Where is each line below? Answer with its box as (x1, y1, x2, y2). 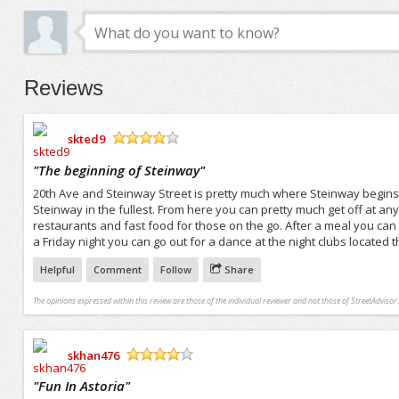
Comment (93, 262, 142, 276)
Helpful (39, 262, 75, 276)
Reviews (23, 76, 103, 101)
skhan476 (67, 346, 119, 363)
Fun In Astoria (37, 377, 125, 395)
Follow (159, 262, 191, 276)
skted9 (67, 130, 105, 147)
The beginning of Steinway (37, 160, 199, 179)
